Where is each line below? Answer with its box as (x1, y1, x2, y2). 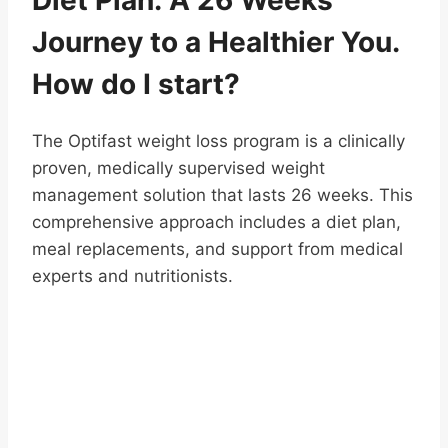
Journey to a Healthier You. (32, 24, 399, 59)
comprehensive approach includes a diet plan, (32, 211, 401, 232)
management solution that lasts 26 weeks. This (32, 184, 413, 205)
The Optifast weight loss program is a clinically (32, 130, 405, 151)
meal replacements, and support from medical (32, 238, 403, 259)
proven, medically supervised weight (32, 157, 325, 178)
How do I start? (32, 66, 240, 101)
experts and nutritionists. (32, 265, 233, 286)
